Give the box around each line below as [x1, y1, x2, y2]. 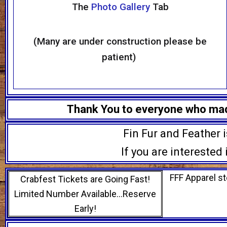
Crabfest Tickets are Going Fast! [20, 174, 150, 185]
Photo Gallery [91, 1, 150, 13]
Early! [74, 203, 96, 214]
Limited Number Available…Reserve [14, 188, 157, 200]
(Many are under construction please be [33, 35, 207, 48]
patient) [102, 51, 139, 63]
